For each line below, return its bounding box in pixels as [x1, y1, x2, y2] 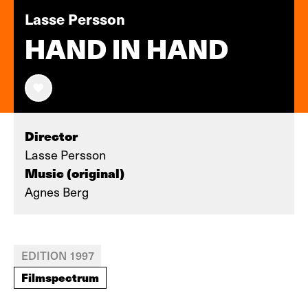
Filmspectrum [21, 269, 99, 285]
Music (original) [25, 164, 124, 182]
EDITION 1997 [21, 247, 94, 263]
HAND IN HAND [25, 34, 228, 65]
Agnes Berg [25, 183, 89, 200]
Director [25, 126, 78, 145]
